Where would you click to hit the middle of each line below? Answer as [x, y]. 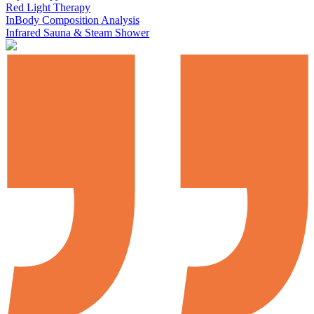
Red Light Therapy [48, 7]
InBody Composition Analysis [73, 20]
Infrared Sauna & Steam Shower [77, 33]
